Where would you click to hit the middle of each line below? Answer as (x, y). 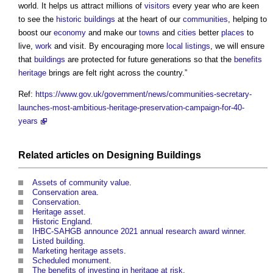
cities (187, 33)
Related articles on (62, 155)
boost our (36, 33)
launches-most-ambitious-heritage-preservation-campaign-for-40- (131, 108)
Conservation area (64, 193)
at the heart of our (149, 19)
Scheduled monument (71, 261)
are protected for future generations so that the (150, 60)
